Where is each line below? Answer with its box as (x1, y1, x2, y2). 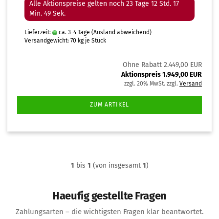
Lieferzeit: (24, 29, 52, 36)
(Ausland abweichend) (91, 29, 152, 36)
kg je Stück (76, 37, 106, 44)
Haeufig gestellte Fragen (52, 189, 167, 202)
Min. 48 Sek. (29, 9, 66, 18)
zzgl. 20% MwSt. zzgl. (124, 80, 179, 87)
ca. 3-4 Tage (57, 29, 90, 36)
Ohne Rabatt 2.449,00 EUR (123, 61, 202, 69)
